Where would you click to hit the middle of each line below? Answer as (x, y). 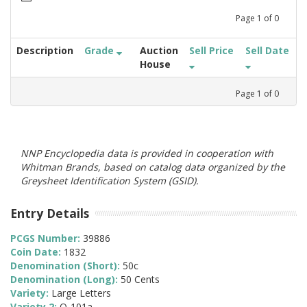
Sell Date (267, 50)
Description (45, 50)
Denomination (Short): (66, 266)
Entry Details (50, 213)
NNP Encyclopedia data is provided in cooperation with (147, 153)
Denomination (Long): (65, 280)
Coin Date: (37, 252)
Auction (159, 50)
